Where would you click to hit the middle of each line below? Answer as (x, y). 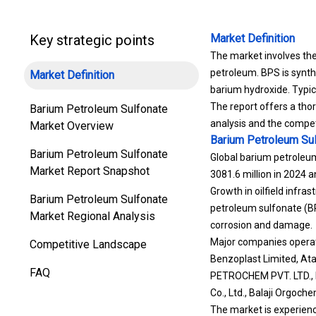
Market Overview (72, 126)
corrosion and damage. (261, 225)
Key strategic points (92, 40)
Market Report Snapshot (90, 171)
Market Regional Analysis (92, 216)
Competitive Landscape (88, 244)
